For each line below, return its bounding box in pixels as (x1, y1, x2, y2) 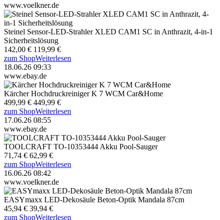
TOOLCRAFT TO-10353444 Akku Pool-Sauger (4, 142, 158, 151)
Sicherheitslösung (4, 36, 58, 45)
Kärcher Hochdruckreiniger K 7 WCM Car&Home (4, 89, 163, 98)
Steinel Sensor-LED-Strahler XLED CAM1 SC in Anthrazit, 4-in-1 (4, 27, 213, 36)
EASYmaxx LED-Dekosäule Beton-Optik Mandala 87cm (4, 195, 184, 204)
